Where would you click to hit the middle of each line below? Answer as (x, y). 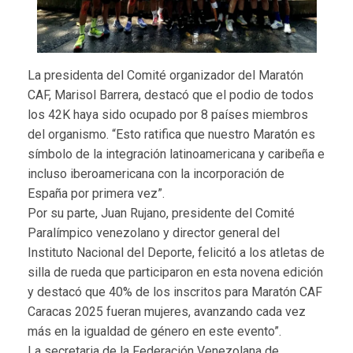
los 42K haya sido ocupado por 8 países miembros (168, 115)
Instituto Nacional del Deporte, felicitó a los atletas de (176, 253)
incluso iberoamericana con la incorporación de (156, 174)
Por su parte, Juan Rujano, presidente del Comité (161, 214)
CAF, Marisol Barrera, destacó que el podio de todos (171, 95)
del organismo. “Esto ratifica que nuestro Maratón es (171, 135)
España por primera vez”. (96, 194)
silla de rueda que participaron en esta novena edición (175, 273)
